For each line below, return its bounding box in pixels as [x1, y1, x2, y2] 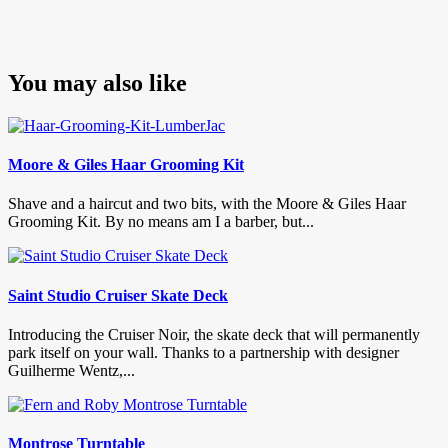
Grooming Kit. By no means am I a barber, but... [8, 213, 314, 231]
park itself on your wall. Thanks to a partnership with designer [8, 343, 399, 361]
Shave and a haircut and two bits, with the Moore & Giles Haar [8, 195, 406, 213]
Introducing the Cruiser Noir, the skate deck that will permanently [8, 325, 420, 343]
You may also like [8, 69, 187, 96]
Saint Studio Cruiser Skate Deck [8, 286, 228, 304]
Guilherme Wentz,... [8, 361, 135, 379]
